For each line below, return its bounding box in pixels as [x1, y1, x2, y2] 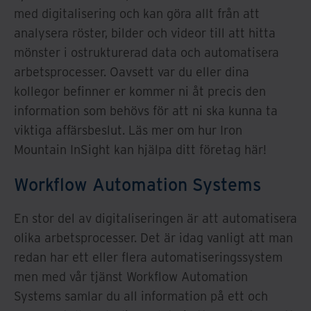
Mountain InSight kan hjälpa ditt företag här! [14, 141, 267, 158]
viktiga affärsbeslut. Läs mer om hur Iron [14, 121, 242, 138]
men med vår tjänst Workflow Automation [14, 268, 248, 285]
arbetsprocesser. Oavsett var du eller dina [14, 63, 249, 80]
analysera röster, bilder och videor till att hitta [14, 24, 276, 41]
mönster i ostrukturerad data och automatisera [14, 44, 279, 60]
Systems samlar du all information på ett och [14, 287, 268, 304]
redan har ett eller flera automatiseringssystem [14, 249, 283, 265]
